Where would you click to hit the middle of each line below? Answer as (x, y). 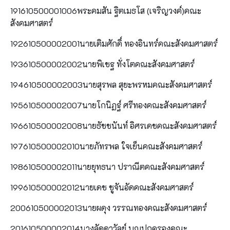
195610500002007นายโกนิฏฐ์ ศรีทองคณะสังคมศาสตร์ (108, 105)
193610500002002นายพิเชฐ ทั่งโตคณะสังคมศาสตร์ (102, 64)
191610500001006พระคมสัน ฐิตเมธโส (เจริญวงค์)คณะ (106, 10)
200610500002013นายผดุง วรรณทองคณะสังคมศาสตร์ (109, 207)
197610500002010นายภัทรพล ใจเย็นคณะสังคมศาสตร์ (106, 146)
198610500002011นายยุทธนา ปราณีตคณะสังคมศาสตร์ (107, 166)
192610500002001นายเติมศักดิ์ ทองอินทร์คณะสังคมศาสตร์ (114, 43)
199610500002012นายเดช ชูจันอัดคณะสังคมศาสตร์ (102, 187)
